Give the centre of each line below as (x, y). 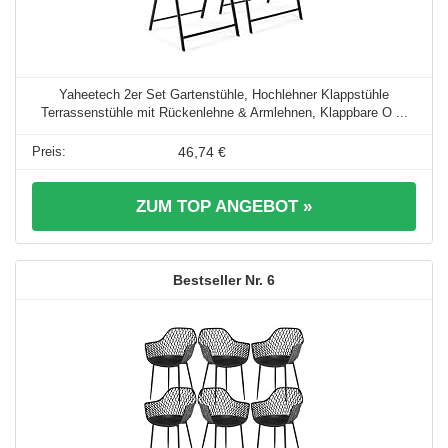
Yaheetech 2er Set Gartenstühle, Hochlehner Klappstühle (224, 95)
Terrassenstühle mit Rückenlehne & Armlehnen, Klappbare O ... (224, 113)
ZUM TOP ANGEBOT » (224, 207)
